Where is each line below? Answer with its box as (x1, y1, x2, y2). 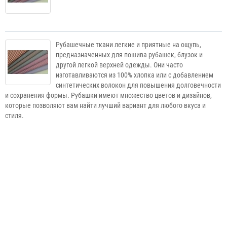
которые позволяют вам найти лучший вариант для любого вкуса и (5, 101, 206, 109)
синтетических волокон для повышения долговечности (56, 81, 221, 89)
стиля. (5, 111, 24, 120)
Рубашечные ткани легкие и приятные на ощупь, (56, 40, 201, 49)
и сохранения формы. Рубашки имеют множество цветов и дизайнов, (5, 91, 212, 99)
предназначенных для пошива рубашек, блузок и (56, 50, 203, 59)
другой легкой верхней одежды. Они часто (56, 60, 183, 69)
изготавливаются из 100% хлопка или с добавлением (56, 70, 213, 79)
